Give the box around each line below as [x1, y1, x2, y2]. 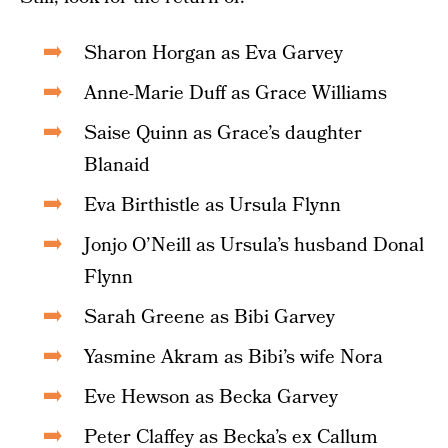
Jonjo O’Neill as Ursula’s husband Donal [84, 232, 424, 259]
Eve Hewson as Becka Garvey [84, 384, 338, 411]
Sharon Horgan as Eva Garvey [84, 40, 343, 67]
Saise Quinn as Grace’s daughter [84, 120, 362, 147]
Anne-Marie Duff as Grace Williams [84, 80, 387, 107]
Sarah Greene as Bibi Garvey [84, 304, 335, 331]
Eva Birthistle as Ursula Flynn [84, 192, 341, 219]
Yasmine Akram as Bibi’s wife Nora [84, 344, 383, 371]
